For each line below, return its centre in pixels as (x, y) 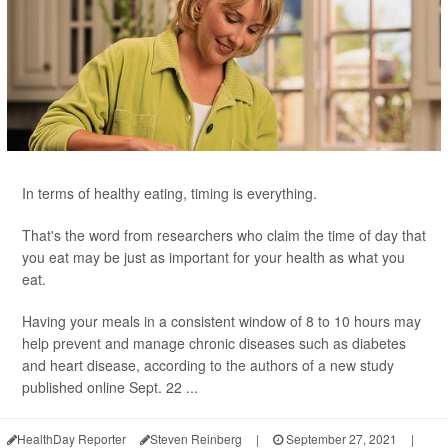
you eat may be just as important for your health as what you (213, 256)
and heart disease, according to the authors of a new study (208, 364)
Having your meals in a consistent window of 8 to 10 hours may (221, 320)
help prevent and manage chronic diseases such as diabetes (214, 342)
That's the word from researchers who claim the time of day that (224, 234)
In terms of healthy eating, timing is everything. (169, 192)
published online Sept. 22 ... (110, 386)
